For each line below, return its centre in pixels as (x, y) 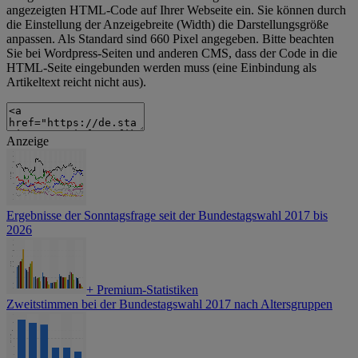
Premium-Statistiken (146, 290)
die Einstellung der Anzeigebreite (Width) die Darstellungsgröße (167, 25)
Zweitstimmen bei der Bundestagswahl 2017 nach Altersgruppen (169, 304)
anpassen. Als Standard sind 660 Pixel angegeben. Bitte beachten (170, 39)
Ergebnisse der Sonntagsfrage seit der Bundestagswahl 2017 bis (167, 216)
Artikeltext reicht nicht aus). (76, 82)
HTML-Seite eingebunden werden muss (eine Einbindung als (161, 68)
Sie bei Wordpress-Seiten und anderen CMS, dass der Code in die (172, 54)
